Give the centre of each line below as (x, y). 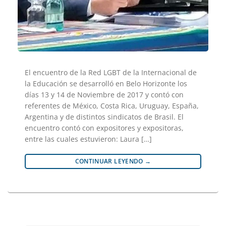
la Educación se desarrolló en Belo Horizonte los (106, 83)
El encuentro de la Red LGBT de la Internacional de (111, 72)
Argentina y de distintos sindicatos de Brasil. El (104, 117)
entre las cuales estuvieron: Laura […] (88, 139)
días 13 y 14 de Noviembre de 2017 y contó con (104, 94)
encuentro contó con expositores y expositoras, (104, 128)
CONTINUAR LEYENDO (110, 161)
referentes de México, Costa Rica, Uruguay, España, (112, 105)
